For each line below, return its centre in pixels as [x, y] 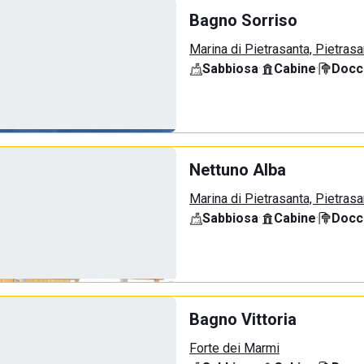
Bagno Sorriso [243, 20]
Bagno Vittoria [243, 319]
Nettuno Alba [238, 170]
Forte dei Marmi [234, 348]
